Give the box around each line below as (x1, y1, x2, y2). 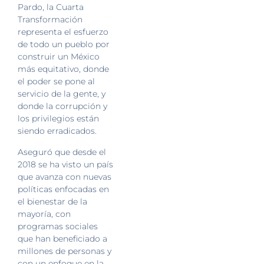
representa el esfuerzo (18, 27, 108, 38)
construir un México (18, 51, 100, 62)
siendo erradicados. (18, 126, 97, 137)
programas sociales (18, 220, 98, 232)
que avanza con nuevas (18, 171, 111, 182)
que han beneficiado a (18, 233, 107, 244)
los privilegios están (18, 113, 99, 124)
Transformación (18, 14, 82, 25)
